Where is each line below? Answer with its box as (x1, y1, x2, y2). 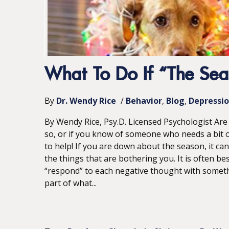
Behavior (126, 95, 162, 106)
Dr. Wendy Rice (56, 95, 116, 106)
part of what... (44, 177, 97, 189)
